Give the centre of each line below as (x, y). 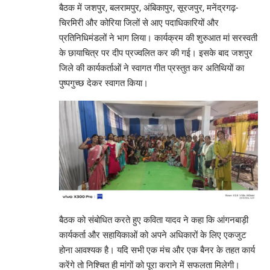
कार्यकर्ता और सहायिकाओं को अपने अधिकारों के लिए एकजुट (153, 235)
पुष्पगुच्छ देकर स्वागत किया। (104, 83)
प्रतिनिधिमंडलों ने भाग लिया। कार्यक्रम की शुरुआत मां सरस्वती (158, 38)
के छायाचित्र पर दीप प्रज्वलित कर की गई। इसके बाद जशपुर (156, 53)
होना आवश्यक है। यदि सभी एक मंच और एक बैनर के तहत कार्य (157, 250)
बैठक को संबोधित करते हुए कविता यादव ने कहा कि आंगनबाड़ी (154, 220)
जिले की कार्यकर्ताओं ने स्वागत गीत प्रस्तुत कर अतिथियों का (152, 68)
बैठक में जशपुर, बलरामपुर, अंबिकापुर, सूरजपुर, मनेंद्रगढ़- (149, 8)
